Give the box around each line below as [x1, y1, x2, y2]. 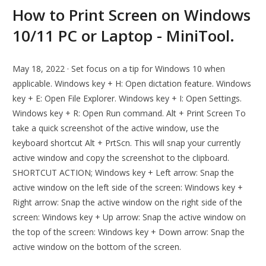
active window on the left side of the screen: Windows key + [12, 182, 243, 194]
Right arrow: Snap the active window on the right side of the [12, 197, 243, 208]
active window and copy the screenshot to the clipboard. [12, 152, 230, 164]
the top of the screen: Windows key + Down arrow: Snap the [12, 226, 245, 238]
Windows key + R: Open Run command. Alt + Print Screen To [12, 107, 246, 119]
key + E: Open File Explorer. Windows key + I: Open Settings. [12, 93, 242, 104]
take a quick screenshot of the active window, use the [12, 122, 220, 134]
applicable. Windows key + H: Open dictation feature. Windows [12, 78, 252, 90]
